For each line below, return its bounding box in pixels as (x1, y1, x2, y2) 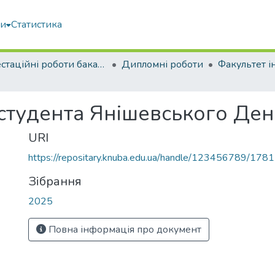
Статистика (11, 18, 62, 31)
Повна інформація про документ (46, 223, 201, 236)
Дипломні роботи (122, 58, 203, 71)
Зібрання (28, 173, 82, 190)
